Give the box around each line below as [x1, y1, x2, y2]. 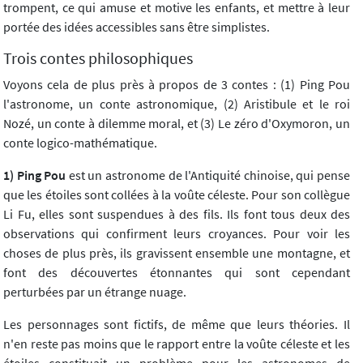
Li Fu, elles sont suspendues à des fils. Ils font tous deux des [3, 205, 350, 222]
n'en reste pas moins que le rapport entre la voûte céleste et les [3, 335, 350, 352]
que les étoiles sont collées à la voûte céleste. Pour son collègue [3, 186, 350, 203]
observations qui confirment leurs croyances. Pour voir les [3, 224, 350, 241]
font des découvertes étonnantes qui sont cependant [3, 263, 350, 280]
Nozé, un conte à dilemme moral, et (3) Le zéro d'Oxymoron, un [3, 114, 350, 131]
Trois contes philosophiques [3, 48, 193, 68]
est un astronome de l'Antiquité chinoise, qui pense [66, 166, 351, 183]
